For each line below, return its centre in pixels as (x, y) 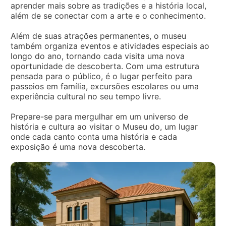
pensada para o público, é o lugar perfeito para (101, 76)
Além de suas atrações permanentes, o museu (98, 36)
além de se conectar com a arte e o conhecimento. (108, 16)
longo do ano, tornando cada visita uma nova (98, 56)
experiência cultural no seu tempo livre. (86, 96)
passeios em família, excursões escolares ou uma (105, 86)
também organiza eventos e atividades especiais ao (110, 46)
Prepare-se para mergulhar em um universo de (99, 117)
